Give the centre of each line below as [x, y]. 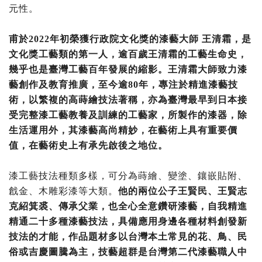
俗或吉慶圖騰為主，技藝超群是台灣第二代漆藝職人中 [128, 252]
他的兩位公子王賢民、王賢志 [183, 191]
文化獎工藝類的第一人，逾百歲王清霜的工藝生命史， [128, 54]
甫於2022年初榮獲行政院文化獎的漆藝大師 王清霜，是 [130, 39]
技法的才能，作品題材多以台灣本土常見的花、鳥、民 [128, 237]
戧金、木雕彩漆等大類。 [63, 191]
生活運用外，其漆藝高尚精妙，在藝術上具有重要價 [123, 130]
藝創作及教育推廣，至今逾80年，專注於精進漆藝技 [123, 85]
